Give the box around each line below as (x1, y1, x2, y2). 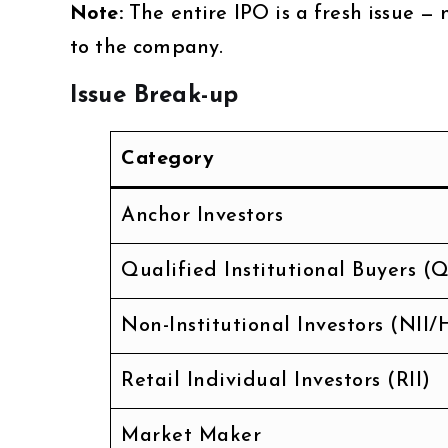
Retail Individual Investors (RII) (121, 370, 431, 391)
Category (121, 148, 214, 169)
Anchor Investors (121, 205, 283, 226)
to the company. (70, 37, 224, 58)
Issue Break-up (70, 83, 239, 108)
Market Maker (121, 425, 261, 446)
